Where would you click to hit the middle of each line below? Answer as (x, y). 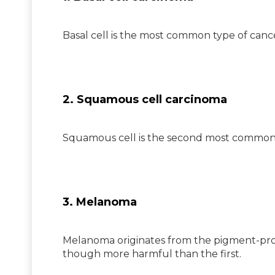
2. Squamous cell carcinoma (145, 99)
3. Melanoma (100, 202)
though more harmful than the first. (152, 254)
